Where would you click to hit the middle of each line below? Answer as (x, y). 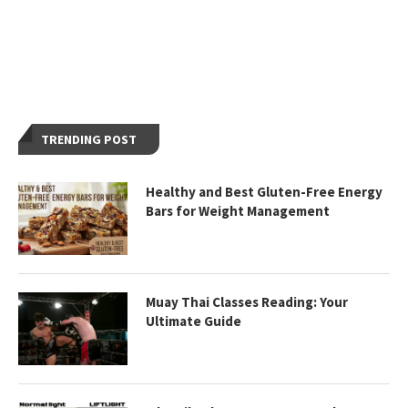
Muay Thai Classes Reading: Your (247, 301)
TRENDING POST (89, 139)
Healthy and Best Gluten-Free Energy (264, 191)
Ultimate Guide (194, 321)
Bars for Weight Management (238, 210)
